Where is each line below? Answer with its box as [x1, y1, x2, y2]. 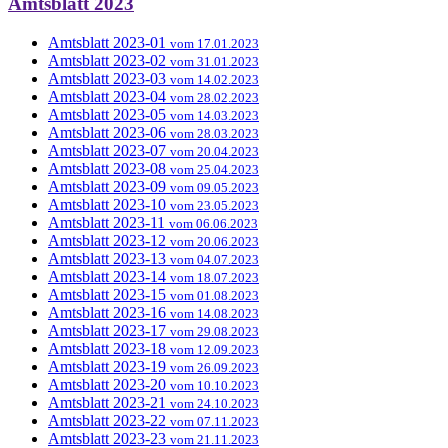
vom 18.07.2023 [170, 269, 259, 285]
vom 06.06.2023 [169, 215, 258, 231]
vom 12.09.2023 [170, 341, 259, 357]
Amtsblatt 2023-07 [48, 141, 166, 159]
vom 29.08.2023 [170, 323, 259, 339]
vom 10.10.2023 [170, 377, 259, 393]
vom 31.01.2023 [170, 53, 259, 69]
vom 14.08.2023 [170, 305, 259, 321]
